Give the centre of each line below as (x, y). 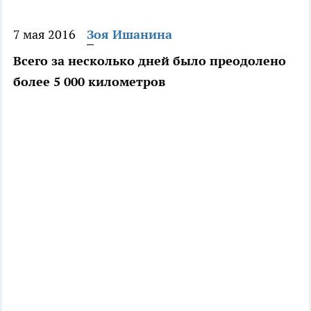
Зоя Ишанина (129, 35)
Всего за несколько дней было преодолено (150, 61)
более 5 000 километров (89, 82)
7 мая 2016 (44, 35)
